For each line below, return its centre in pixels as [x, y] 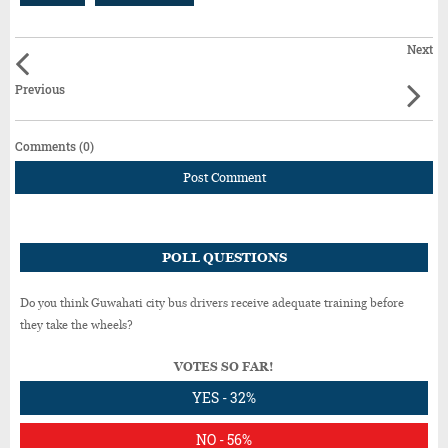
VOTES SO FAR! [224, 366]
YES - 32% [224, 397]
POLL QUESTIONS [224, 257]
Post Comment [224, 177]
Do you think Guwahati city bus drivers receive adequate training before [212, 302]
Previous [40, 88]
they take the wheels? [76, 324]
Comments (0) [54, 145]
